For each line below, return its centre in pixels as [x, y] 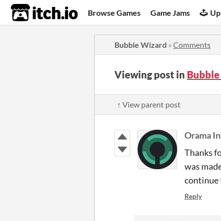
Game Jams [170, 12]
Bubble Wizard [141, 45]
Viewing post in [151, 74]
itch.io [32, 13]
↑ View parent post [149, 104]
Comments [192, 45]
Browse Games [114, 12]
